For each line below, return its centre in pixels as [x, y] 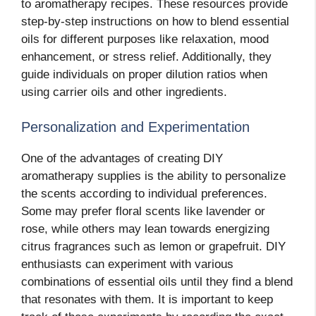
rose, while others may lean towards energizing [145, 229]
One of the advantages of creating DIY [122, 159]
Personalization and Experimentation [135, 127]
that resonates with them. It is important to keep [147, 300]
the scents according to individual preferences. [144, 194]
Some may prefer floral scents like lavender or [143, 212]
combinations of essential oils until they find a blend [157, 282]
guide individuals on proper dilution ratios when [144, 74]
